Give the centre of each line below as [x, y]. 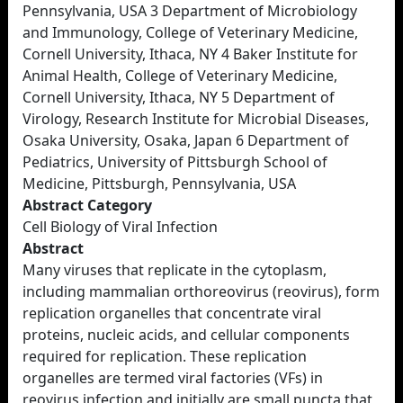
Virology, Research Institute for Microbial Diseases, [196, 119]
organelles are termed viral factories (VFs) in [173, 378]
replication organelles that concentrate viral [172, 313]
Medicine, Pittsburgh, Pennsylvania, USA [159, 184]
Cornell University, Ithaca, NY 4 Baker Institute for [190, 54]
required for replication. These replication [165, 356]
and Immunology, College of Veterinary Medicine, [190, 32]
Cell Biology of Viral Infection [120, 227]
